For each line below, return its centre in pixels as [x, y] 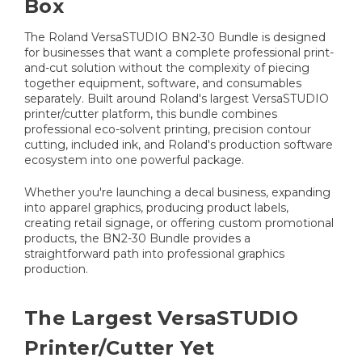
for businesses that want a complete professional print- [179, 53]
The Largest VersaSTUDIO [161, 318]
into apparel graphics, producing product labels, [156, 208]
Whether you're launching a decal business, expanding [177, 193]
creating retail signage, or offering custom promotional [179, 223]
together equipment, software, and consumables [163, 84]
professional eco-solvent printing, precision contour [168, 130]
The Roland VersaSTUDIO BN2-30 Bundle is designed [175, 38]
